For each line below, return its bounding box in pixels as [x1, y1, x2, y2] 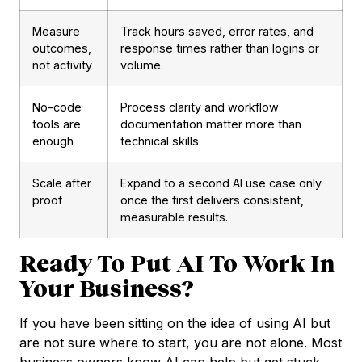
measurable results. [120, 210, 228, 225]
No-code [32, 100, 82, 115]
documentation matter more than [120, 117, 301, 132]
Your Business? [19, 274, 194, 302]
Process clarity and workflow [120, 100, 279, 115]
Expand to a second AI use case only [120, 176, 322, 191]
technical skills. [120, 134, 201, 149]
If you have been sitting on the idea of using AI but [19, 315, 330, 332]
